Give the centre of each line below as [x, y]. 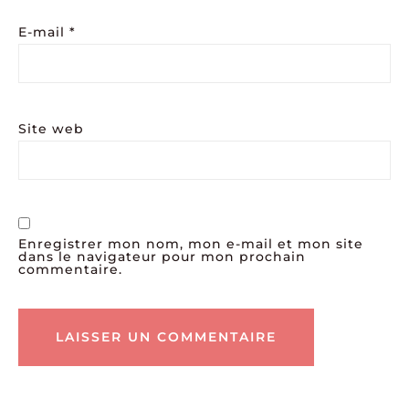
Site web [51, 129]
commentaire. [70, 270]
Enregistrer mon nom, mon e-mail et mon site [191, 244]
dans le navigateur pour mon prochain [162, 257]
